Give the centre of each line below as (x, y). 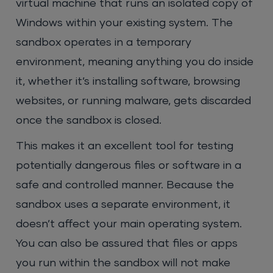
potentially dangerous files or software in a (129, 166)
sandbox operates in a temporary (104, 43)
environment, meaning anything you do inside (135, 62)
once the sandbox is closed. (89, 121)
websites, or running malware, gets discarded (134, 101)
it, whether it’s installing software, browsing (128, 82)
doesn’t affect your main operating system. (129, 225)
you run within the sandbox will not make (123, 264)
